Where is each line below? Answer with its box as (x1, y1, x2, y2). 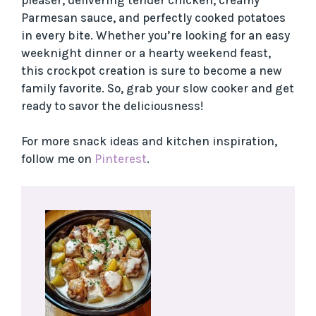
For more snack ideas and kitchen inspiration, (21, 134, 277, 149)
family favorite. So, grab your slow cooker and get (21, 80, 294, 95)
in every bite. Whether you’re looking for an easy (21, 28, 290, 42)
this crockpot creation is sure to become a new (21, 63, 282, 78)
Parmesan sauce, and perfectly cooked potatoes (21, 10, 286, 25)
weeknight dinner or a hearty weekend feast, (21, 45, 271, 60)
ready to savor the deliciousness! (21, 98, 203, 113)
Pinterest (95, 152, 147, 166)
